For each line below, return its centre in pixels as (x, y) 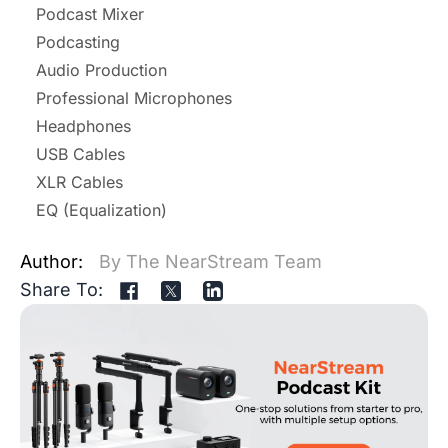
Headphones (83, 126)
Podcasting (78, 42)
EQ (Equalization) (101, 210)
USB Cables (80, 154)
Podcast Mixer (90, 14)
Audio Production (101, 70)
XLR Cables (79, 182)
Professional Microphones (134, 98)
